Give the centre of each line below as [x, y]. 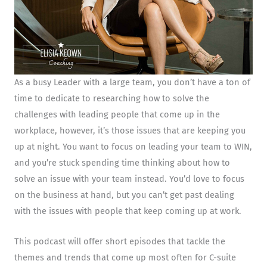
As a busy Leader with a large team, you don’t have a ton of [132, 83]
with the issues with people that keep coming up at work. [128, 211]
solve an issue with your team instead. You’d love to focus [129, 179]
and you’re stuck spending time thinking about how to [122, 163]
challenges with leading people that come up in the [117, 115]
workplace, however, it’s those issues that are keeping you [130, 131]
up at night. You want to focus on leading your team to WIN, [133, 147]
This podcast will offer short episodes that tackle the [120, 241]
